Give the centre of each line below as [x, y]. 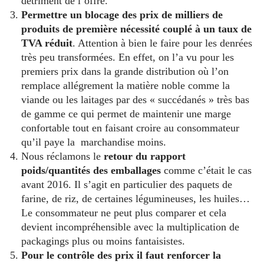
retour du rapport [145, 156]
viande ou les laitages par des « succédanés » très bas [135, 99]
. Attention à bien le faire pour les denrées [162, 43]
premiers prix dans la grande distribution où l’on [125, 71]
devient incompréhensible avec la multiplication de [130, 227]
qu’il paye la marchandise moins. [94, 142]
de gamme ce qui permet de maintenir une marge [126, 113]
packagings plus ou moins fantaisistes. [103, 241]
